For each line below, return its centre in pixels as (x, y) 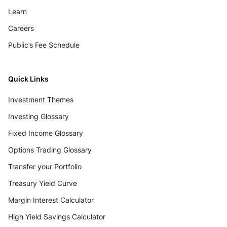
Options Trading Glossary (50, 149)
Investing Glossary (39, 116)
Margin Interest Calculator (51, 200)
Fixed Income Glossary (46, 133)
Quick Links (28, 79)
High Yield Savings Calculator (57, 216)
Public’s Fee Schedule (44, 45)
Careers (21, 28)
